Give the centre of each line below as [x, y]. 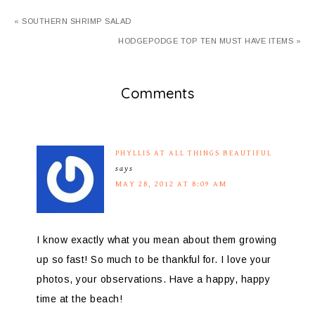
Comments [157, 93]
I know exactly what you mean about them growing [157, 239]
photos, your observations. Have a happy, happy [153, 279]
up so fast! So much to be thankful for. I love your [154, 259]
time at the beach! [79, 298]
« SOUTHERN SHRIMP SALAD [73, 21]
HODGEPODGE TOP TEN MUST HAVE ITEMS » [210, 40]
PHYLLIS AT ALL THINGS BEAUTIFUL [194, 153]
